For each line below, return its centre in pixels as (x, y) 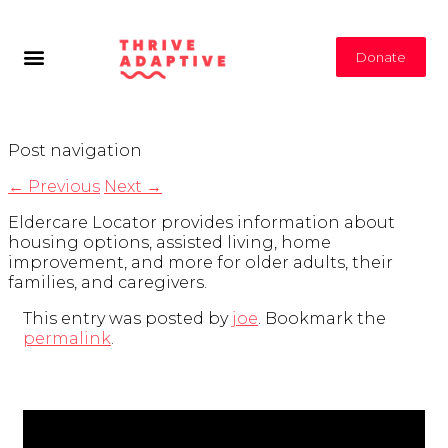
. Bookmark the (322, 319)
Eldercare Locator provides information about (201, 223)
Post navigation (75, 151)
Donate (381, 56)
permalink (67, 339)
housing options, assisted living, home (169, 243)
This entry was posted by (127, 319)
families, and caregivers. (107, 283)
